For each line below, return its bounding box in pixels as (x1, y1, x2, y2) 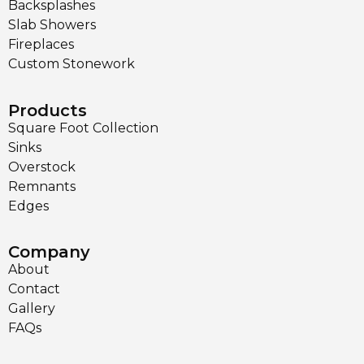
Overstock (8, 158, 76, 175)
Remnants (8, 178, 76, 194)
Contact (8, 281, 60, 297)
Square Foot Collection (8, 119, 162, 136)
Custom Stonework (8, 56, 138, 72)
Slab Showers (8, 17, 99, 33)
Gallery (8, 301, 55, 317)
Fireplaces (8, 37, 74, 53)
